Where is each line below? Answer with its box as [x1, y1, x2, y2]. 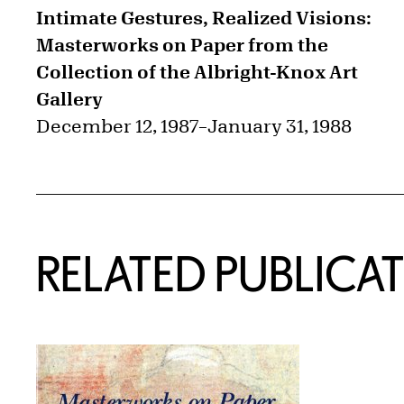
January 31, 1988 [207, 115, 352, 137]
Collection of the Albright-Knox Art [36, 61, 358, 83]
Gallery [36, 88, 103, 110]
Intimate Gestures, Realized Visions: [36, 7, 372, 29]
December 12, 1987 [36, 115, 198, 137]
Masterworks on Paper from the [36, 34, 328, 56]
